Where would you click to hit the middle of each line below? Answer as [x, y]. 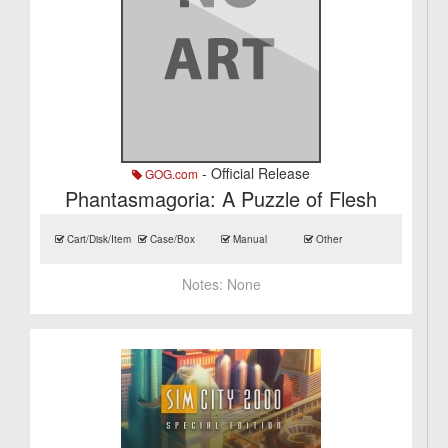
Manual [249, 239]
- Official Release [254, 173]
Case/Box [171, 239]
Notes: [204, 284]
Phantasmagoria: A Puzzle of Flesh [221, 198]
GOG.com [170, 173]
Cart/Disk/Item [98, 239]
